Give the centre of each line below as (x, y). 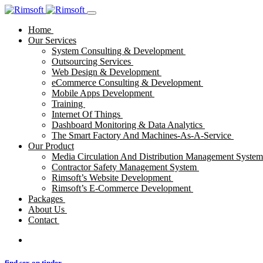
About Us (48, 209)
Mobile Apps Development (103, 93)
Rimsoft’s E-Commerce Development (122, 188)
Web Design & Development (107, 72)
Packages (47, 199)
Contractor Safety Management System (125, 167)
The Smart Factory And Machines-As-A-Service (143, 135)
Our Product (51, 146)
